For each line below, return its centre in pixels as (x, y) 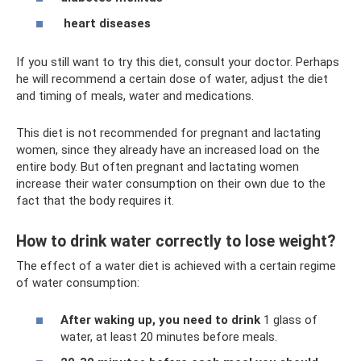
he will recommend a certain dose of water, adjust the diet (172, 79)
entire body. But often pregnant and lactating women (158, 166)
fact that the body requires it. (95, 200)
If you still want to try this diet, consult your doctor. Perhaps (178, 62)
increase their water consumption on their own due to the (171, 183)
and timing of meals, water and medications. (135, 95)
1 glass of (289, 320)
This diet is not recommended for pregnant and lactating (168, 133)
